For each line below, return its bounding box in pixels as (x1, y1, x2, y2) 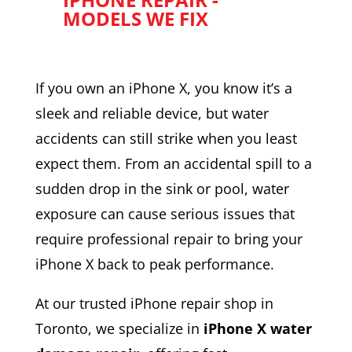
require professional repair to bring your (35, 229, 302, 248)
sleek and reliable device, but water (35, 103, 269, 123)
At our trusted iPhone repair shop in (35, 293, 273, 313)
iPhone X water (203, 318, 312, 338)
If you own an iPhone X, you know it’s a (35, 78, 292, 97)
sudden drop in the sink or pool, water (35, 178, 289, 198)
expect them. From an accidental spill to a (35, 153, 312, 173)
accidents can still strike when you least (35, 128, 297, 148)
